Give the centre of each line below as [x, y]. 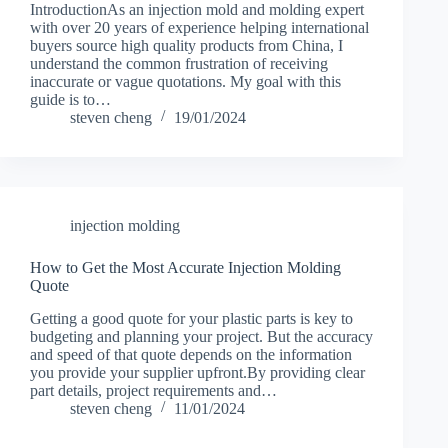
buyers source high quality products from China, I [186, 45]
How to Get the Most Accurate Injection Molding [185, 267]
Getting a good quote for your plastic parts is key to [191, 318]
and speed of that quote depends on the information [191, 354]
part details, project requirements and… [153, 390]
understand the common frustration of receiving [179, 63]
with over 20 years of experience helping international [199, 27]
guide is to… [70, 99]
